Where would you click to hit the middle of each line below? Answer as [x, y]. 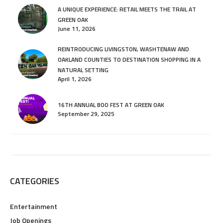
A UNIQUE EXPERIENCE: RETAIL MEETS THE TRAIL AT [127, 9]
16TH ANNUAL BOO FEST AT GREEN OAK [111, 105]
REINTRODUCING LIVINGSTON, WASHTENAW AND [123, 49]
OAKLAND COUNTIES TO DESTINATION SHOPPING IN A [129, 60]
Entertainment [34, 207]
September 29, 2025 [86, 113]
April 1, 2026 [75, 79]
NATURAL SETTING [83, 70]
